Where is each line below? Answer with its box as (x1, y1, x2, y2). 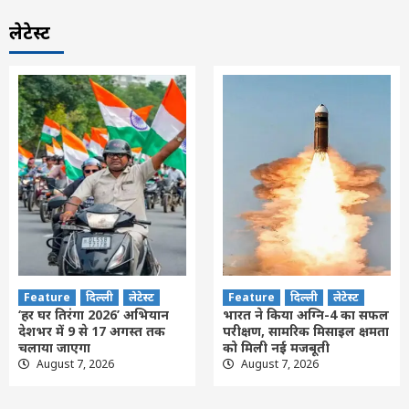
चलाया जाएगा (18, 338, 90, 356)
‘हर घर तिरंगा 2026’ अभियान (18, 305, 169, 323)
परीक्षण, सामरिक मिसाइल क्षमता (223, 321, 389, 340)
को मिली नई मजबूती (223, 338, 330, 356)
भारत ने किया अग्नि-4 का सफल (223, 305, 389, 323)
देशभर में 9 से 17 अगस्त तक (18, 321, 165, 340)
